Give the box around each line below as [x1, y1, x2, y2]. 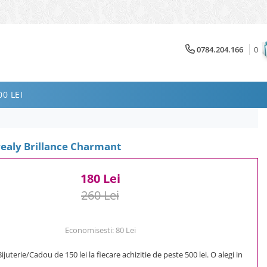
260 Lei [81, 187, 119, 203]
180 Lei [80, 170, 120, 187]
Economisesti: [64, 224, 116, 235]
